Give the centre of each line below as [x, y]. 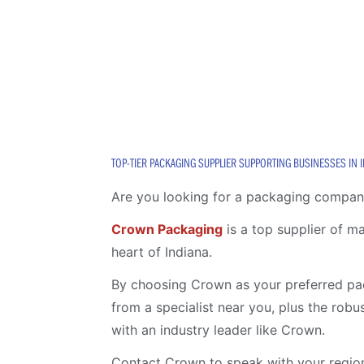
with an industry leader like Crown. [218, 330]
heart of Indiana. [161, 252]
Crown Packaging [167, 230]
